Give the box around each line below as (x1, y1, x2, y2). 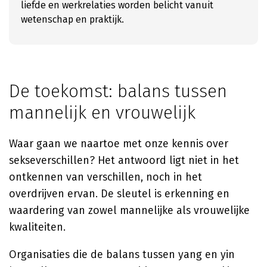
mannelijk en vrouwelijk (9, 102, 195, 123)
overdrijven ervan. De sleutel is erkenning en (9, 187, 229, 200)
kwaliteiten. (9, 221, 66, 234)
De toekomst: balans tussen (9, 80, 227, 102)
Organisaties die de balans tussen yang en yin (9, 248, 235, 261)
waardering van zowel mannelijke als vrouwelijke (9, 204, 250, 217)
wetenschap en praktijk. (21, 14, 124, 25)
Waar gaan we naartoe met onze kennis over (9, 137, 228, 150)
